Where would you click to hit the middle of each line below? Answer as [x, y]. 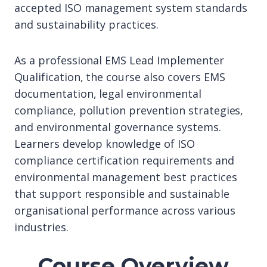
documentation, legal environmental [108, 94]
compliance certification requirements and [124, 160]
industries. [41, 227]
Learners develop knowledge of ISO [105, 144]
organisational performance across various [125, 210]
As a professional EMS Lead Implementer [119, 60]
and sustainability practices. [86, 24]
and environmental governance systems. [118, 127]
